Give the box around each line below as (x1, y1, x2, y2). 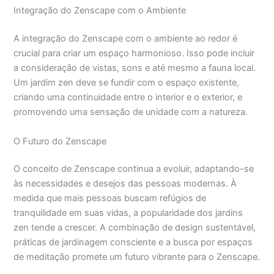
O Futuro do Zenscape (13, 135, 107, 147)
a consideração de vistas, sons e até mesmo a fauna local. (13, 62, 256, 74)
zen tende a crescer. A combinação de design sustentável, (13, 222, 256, 234)
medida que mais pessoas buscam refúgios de (13, 193, 207, 204)
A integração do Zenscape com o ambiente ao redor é (13, 33, 238, 45)
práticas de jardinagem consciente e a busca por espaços (13, 237, 253, 248)
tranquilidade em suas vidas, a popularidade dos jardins (13, 207, 243, 219)
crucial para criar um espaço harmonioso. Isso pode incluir (13, 48, 255, 59)
